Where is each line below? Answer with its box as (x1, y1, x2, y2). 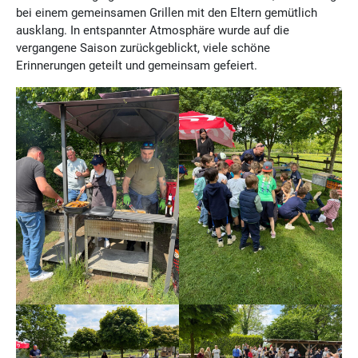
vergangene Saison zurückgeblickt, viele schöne (16, 40, 270, 55)
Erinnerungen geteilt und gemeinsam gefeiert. (16, 58, 257, 73)
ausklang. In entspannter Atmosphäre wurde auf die (16, 22, 289, 38)
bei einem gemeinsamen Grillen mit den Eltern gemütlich (16, 5, 317, 20)
